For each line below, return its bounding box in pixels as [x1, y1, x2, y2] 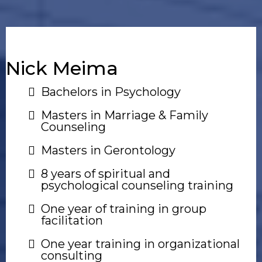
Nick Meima [6, 57, 118, 80]
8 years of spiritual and [41, 167, 170, 181]
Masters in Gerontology [41, 143, 175, 157]
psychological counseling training [41, 178, 233, 192]
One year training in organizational [41, 237, 240, 251]
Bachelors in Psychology [41, 85, 181, 99]
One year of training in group [41, 202, 206, 216]
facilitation [41, 213, 103, 227]
